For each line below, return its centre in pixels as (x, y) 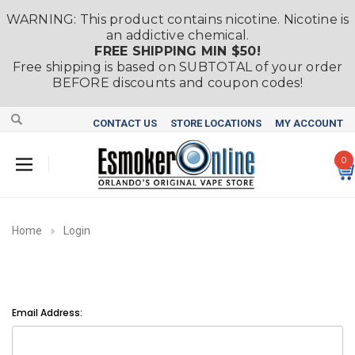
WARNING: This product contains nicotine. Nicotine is (177, 19)
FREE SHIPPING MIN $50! (177, 51)
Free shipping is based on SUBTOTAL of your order (177, 67)
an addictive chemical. (177, 35)
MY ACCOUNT (309, 123)
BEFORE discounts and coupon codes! (177, 83)
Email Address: (47, 312)
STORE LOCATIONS (216, 123)
